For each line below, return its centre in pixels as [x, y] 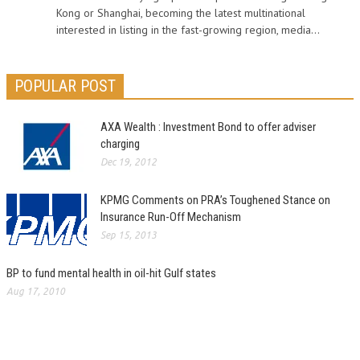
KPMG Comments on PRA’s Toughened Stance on [215, 200]
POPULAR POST [65, 86]
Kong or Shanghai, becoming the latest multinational [181, 13]
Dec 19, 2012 [129, 162]
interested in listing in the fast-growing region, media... [188, 30]
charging [120, 144]
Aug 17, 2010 [36, 291]
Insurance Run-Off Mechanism [171, 217]
